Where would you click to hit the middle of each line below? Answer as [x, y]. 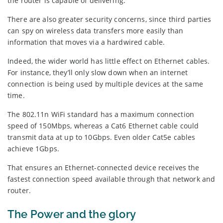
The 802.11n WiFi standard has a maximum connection [101, 114]
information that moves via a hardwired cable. [86, 42]
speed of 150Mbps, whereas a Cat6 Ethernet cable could [103, 125]
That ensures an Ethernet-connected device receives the [104, 167]
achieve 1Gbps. [33, 148]
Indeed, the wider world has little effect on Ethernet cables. [109, 61]
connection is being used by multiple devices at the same [105, 84]
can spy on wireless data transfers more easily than [96, 30]
